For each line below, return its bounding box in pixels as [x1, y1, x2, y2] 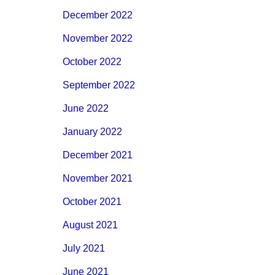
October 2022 [63, 56, 122, 68]
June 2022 [63, 103, 109, 114]
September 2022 [63, 80, 135, 91]
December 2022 [63, 10, 133, 21]
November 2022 [63, 33, 133, 44]
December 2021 [63, 150, 133, 161]
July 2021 [63, 243, 105, 254]
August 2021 [63, 220, 118, 231]
